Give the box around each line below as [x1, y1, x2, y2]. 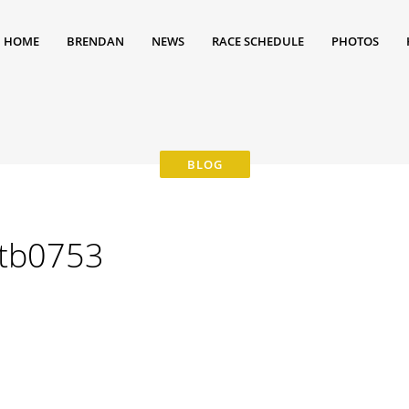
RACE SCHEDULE [212, 33, 304, 49]
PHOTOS [331, 33, 379, 49]
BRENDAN [67, 33, 124, 49]
